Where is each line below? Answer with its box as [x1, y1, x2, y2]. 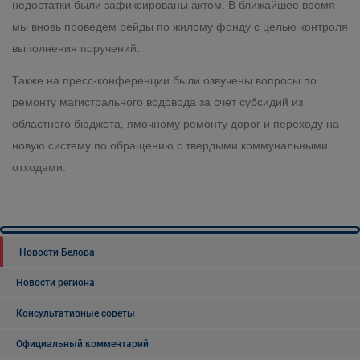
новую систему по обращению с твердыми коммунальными [12, 139, 328, 153]
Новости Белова [19, 246, 95, 258]
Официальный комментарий [16, 337, 149, 350]
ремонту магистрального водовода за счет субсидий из [12, 96, 303, 109]
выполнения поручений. [12, 41, 140, 55]
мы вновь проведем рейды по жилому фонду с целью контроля [12, 19, 348, 33]
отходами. [12, 161, 66, 174]
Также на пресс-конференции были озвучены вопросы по [12, 74, 317, 88]
